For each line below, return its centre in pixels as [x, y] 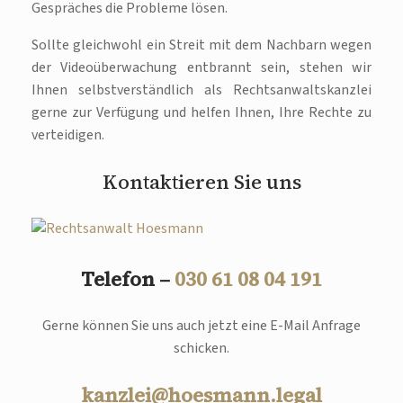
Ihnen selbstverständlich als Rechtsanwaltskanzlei [201, 90]
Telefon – [128, 278]
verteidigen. [68, 135]
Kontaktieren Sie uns [201, 182]
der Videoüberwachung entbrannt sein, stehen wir [201, 68]
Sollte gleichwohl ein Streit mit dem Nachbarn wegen [201, 45]
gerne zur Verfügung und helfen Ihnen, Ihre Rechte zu [201, 113]
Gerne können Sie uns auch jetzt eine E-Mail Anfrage [201, 325]
